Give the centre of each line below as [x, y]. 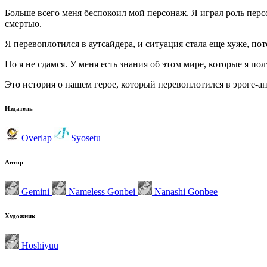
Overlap [37, 138]
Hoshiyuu [39, 245]
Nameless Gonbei [102, 191]
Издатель [19, 108]
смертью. [23, 23]
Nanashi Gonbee [185, 191]
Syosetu [85, 138]
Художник [20, 215]
